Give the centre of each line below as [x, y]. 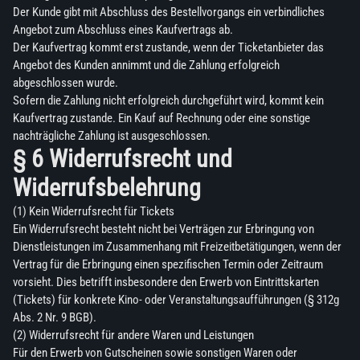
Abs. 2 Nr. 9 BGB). [55, 318]
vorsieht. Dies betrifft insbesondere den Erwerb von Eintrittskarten [166, 282]
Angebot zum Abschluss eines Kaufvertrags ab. [123, 30]
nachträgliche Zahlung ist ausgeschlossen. [112, 136]
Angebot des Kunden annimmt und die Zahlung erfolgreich [146, 65]
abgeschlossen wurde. [65, 83]
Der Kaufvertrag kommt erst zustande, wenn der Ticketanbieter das [168, 48]
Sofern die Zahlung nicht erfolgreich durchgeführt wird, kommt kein [168, 101]
